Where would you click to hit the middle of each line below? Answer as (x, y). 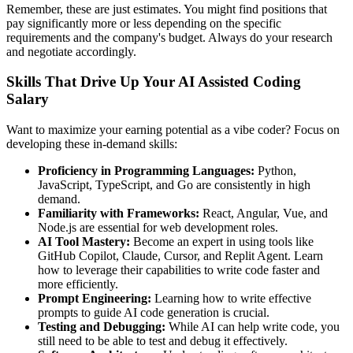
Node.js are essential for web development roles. (158, 227)
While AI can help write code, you (253, 326)
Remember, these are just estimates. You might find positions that (167, 9)
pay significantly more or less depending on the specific (144, 23)
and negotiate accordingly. (71, 51)
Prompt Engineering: (95, 298)
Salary (28, 99)
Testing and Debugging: (102, 326)
